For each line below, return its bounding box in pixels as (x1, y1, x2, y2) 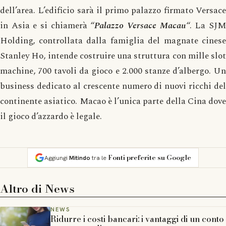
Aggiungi (44, 153, 69, 162)
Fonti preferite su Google (108, 152, 191, 162)
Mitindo (69, 153, 90, 162)
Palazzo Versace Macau (94, 18, 186, 32)
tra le (90, 153, 106, 162)
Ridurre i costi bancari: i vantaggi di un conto (50, 212, 224, 225)
